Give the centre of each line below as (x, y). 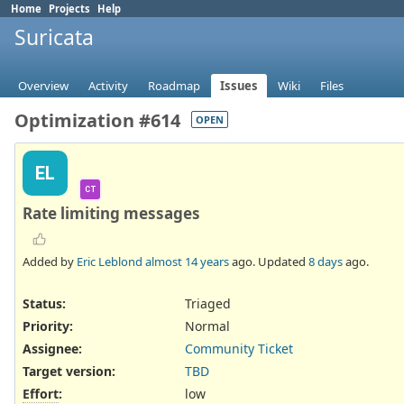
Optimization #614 (97, 121)
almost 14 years (187, 261)
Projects (69, 9)
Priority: (48, 326)
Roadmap (174, 86)
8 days (326, 261)
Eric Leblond (110, 261)
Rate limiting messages (111, 214)
